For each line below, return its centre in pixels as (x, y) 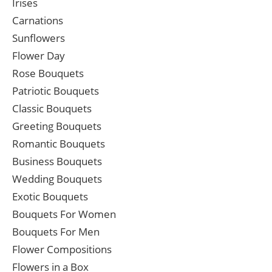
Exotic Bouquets (50, 197)
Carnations (38, 21)
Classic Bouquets (52, 109)
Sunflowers (39, 38)
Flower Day (39, 56)
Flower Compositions (62, 250)
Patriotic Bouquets (56, 91)
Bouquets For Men (56, 232)
